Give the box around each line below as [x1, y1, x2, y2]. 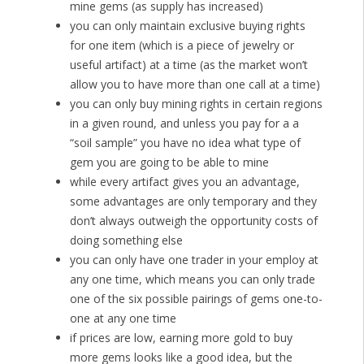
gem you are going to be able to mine [69, 154, 269, 171]
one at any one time [69, 310, 176, 327]
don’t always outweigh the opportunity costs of [69, 213, 318, 229]
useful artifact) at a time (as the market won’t [69, 57, 308, 73]
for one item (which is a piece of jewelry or [69, 37, 294, 54]
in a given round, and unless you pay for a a [69, 115, 299, 132]
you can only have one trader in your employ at [69, 252, 318, 268]
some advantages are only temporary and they [69, 193, 317, 210]
